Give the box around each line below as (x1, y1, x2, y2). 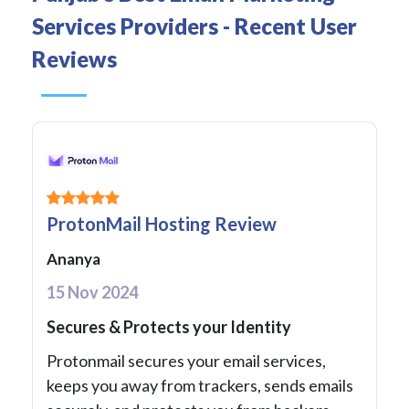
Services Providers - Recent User (32, 12, 357, 39)
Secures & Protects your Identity (47, 317, 291, 338)
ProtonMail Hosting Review (47, 213, 277, 236)
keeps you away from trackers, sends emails (47, 375, 353, 396)
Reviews (32, 45, 117, 72)
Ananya (47, 249, 100, 269)
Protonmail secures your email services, (47, 351, 326, 372)
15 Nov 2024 (47, 282, 138, 303)
